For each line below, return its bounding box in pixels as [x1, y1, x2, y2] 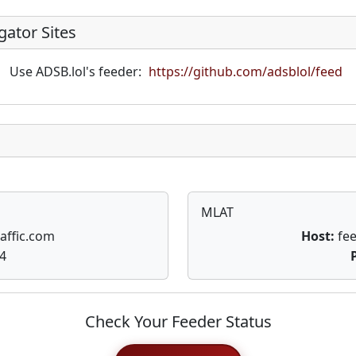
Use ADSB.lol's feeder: [10, 63, 145, 80]
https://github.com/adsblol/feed [149, 63, 342, 80]
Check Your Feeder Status [84, 311, 272, 332]
